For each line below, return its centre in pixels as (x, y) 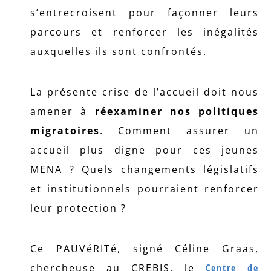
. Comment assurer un (179, 131)
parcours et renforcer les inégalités (145, 32)
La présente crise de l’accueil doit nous (145, 92)
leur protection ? (78, 208)
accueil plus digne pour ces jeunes (145, 150)
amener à (63, 111)
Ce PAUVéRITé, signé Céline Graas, (145, 249)
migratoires (65, 131)
